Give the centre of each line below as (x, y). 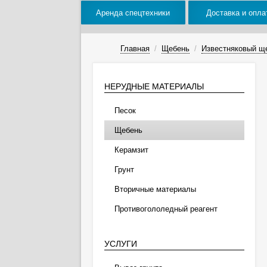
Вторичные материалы (155, 189)
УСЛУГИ (120, 244)
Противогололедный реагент (166, 209)
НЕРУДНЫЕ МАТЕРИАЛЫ (154, 86)
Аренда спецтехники (133, 13)
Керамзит (131, 150)
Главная (135, 49)
